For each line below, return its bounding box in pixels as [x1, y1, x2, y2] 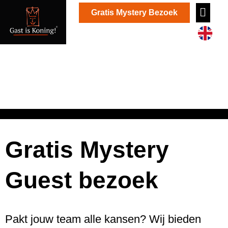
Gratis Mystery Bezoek [91, 8, 178, 17]
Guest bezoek [5, 167, 158, 194]
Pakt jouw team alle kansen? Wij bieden [5, 213, 201, 226]
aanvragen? [63, 36, 165, 58]
